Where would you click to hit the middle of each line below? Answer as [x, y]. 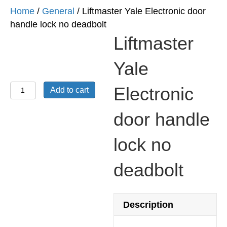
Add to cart [69, 90]
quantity [27, 193]
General [58, 11]
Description [148, 204]
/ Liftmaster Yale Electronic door [140, 11]
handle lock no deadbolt [58, 24]
